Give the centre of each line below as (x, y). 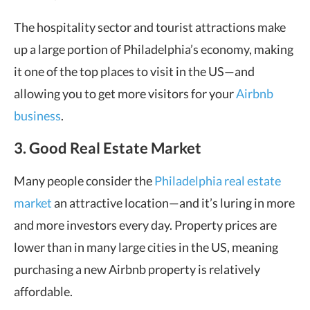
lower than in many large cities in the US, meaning (146, 247)
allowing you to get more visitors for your (125, 93)
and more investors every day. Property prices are (145, 225)
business (37, 116)
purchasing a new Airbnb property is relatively (137, 269)
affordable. (43, 291)
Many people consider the (84, 181)
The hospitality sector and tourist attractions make (150, 27)
